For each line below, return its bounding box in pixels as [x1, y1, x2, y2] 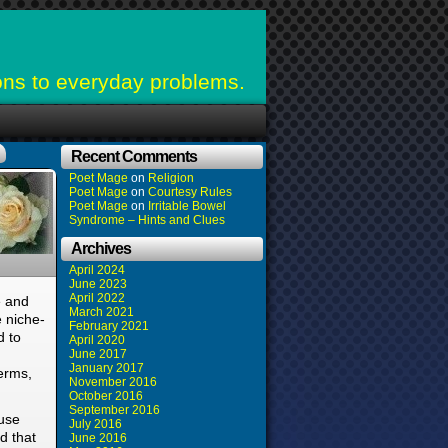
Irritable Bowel [148, 199, 226, 213]
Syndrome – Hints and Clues [69, 213, 225, 227]
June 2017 [69, 347, 127, 361]
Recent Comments [71, 148, 197, 165]
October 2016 [69, 389, 143, 403]
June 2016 [69, 431, 127, 445]
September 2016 [69, 403, 160, 417]
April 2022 [69, 291, 125, 305]
